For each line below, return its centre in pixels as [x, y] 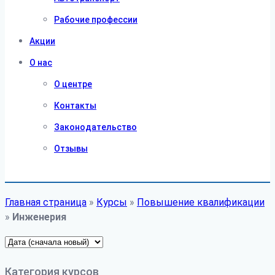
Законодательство [95, 127]
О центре [73, 84]
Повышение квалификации [201, 202]
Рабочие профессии [96, 20]
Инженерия [39, 217]
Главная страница [46, 202]
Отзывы [71, 149]
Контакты [75, 106]
